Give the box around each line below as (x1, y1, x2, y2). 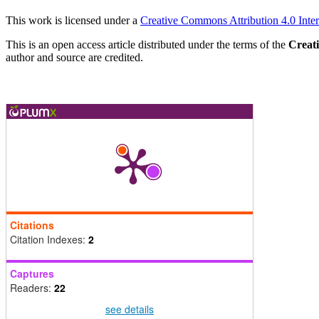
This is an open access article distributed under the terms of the (6, 38, 288, 51)
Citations (10, 218, 54, 233)
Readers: (10, 281, 54, 296)
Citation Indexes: (10, 232, 88, 247)
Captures (10, 266, 54, 281)
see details (105, 301, 154, 316)
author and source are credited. (6, 51, 143, 64)
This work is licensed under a (6, 14, 140, 27)
